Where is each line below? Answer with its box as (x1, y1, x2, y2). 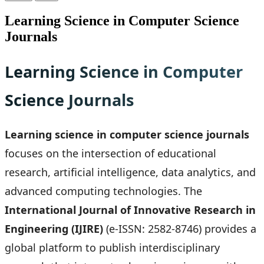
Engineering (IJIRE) (5, 222, 103, 236)
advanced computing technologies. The (5, 184, 202, 199)
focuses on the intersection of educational (5, 146, 216, 161)
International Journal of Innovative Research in (5, 203, 256, 217)
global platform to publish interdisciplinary (5, 240, 220, 255)
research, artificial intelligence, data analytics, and (5, 165, 256, 180)
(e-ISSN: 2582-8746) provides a (103, 222, 256, 236)
